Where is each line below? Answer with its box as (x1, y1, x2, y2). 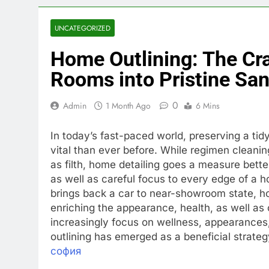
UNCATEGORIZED (55, 23, 110, 33)
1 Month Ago (106, 100, 151, 112)
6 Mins (196, 100, 220, 112)
